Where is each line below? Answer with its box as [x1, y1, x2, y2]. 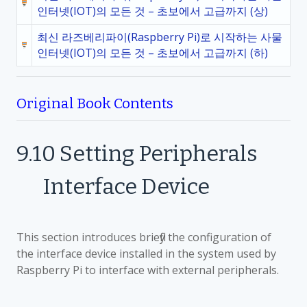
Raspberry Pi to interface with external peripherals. [16, 262, 279, 278]
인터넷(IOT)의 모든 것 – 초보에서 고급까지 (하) [37, 45, 268, 60]
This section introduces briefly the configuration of [16, 230, 271, 245]
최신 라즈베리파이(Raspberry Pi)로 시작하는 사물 [37, 29, 282, 45]
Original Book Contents [16, 95, 173, 112]
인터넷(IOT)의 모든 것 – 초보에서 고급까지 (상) [37, 3, 268, 19]
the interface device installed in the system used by [16, 246, 276, 261]
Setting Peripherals [60, 140, 258, 167]
